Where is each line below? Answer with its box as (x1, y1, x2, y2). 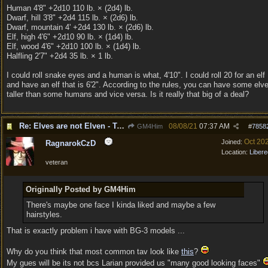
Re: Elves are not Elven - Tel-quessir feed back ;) (117, 121, 124, 130)
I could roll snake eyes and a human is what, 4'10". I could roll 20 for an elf (7, 71, 265, 80)
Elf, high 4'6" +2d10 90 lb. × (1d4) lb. (7, 32, 133, 41)
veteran (45, 159, 68, 166)
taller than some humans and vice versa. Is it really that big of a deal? (7, 90, 249, 99)
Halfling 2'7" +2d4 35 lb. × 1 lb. (7, 51, 113, 60)
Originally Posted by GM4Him (25, 185, 136, 194)
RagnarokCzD (45, 139, 96, 148)
